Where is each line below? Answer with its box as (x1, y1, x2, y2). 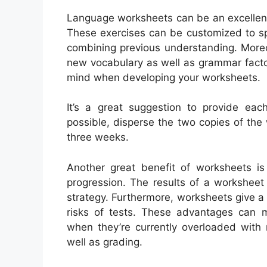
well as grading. (67, 235, 142, 248)
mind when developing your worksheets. (67, 71, 260, 83)
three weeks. (67, 131, 129, 144)
